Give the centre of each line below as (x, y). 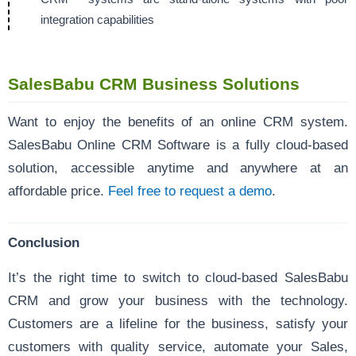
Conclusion (44, 242)
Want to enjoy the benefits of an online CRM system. (178, 121)
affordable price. (58, 190)
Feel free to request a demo (190, 190)
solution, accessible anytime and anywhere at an (178, 167)
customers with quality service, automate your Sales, (178, 346)
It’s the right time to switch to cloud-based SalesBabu (178, 277)
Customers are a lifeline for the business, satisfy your (178, 323)
